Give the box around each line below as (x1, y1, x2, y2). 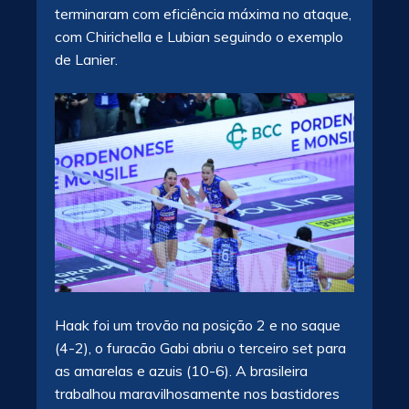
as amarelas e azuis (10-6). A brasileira (55, 362, 308, 381)
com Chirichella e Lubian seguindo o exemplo (55, 26, 343, 46)
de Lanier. (55, 49, 118, 68)
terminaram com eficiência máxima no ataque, (55, 4, 351, 23)
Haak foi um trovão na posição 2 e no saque (55, 316, 341, 335)
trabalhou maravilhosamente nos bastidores (55, 384, 340, 404)
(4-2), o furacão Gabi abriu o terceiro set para (55, 339, 346, 358)
